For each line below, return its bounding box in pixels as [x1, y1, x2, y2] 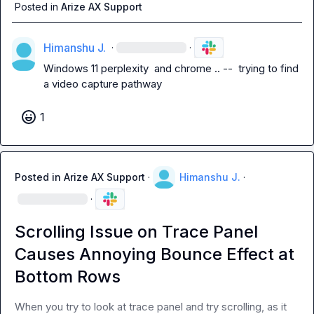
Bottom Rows [15, 266, 121, 287]
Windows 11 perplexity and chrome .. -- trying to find [43, 62, 299, 75]
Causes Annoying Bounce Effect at [15, 244, 294, 264]
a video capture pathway [43, 77, 162, 90]
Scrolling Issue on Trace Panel [15, 221, 258, 242]
